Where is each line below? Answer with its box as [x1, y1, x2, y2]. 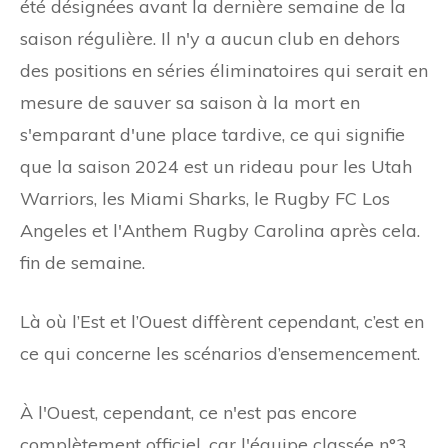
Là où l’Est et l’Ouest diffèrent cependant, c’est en [20, 309, 424, 333]
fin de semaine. [20, 250, 145, 274]
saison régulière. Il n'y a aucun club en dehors [20, 26, 400, 50]
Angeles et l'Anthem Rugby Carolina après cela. [20, 218, 420, 242]
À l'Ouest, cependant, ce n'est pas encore [20, 400, 357, 424]
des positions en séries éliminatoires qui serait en [20, 58, 428, 82]
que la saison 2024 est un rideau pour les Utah [20, 154, 412, 178]
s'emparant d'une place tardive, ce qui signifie [20, 122, 405, 146]
